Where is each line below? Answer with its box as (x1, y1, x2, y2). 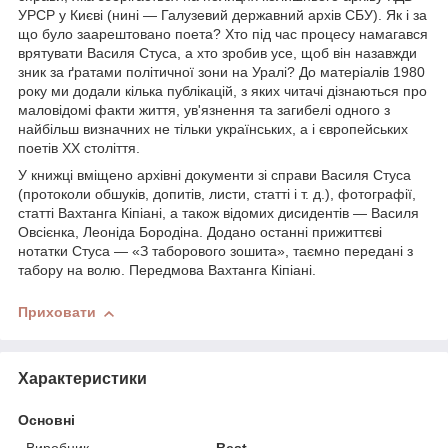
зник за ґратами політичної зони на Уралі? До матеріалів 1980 (18, 64, 425, 81)
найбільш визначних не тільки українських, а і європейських (18, 121, 408, 138)
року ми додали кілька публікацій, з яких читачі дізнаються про (18, 83, 427, 100)
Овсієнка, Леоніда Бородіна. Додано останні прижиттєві (18, 224, 382, 241)
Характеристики (18, 369, 147, 387)
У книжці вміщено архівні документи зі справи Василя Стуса (18, 167, 411, 184)
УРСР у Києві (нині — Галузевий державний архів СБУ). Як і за (18, 7, 427, 24)
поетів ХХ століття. (18, 140, 140, 157)
